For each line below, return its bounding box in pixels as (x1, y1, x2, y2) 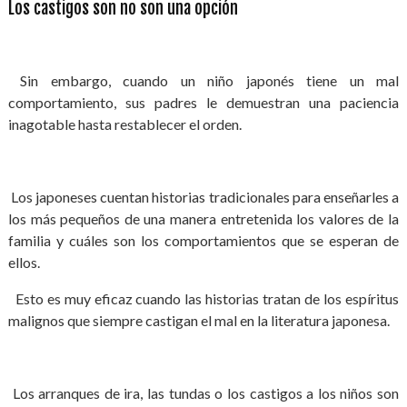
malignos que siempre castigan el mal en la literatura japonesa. (7, 312, 392, 329)
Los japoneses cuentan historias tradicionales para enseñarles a (7, 188, 400, 205)
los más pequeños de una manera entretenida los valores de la (7, 210, 400, 227)
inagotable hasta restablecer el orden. (7, 115, 244, 133)
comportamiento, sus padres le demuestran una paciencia (7, 94, 400, 111)
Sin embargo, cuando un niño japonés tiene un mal (7, 72, 400, 89)
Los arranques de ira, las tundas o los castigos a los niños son (7, 384, 400, 402)
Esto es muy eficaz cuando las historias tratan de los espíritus (7, 290, 400, 307)
